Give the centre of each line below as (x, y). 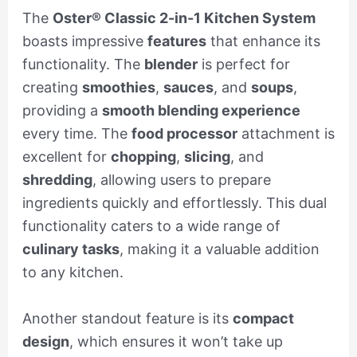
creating (52, 87)
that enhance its (263, 41)
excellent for (66, 156)
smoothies (118, 87)
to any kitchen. (73, 272)
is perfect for (243, 64)
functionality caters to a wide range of (151, 226)
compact (263, 318)
